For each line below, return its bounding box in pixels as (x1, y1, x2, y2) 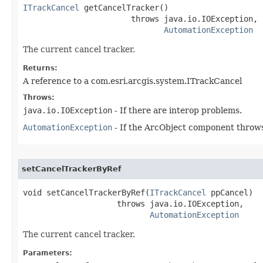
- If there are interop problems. (112, 105, 242, 115)
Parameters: (23, 248, 72, 257)
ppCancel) (206, 187, 253, 197)
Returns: (23, 63, 58, 72)
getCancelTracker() (79, 2, 168, 12)
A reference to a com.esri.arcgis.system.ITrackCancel (23, 76, 242, 86)
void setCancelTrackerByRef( (23, 187, 150, 197)
